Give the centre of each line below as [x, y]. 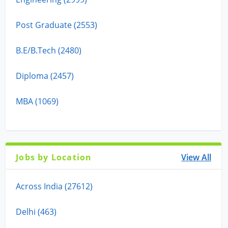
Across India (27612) [54, 186]
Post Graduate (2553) [57, 25]
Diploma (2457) [45, 76]
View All [196, 157]
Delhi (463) [36, 211]
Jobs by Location [54, 157]
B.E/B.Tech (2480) [49, 50]
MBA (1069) [37, 101]
